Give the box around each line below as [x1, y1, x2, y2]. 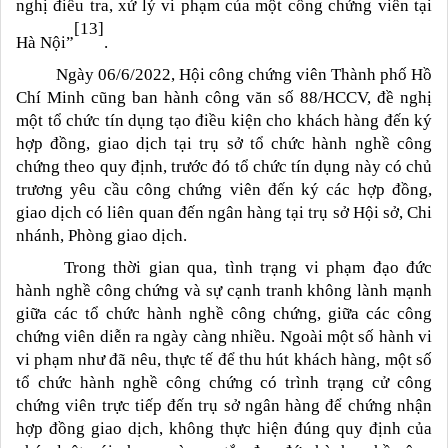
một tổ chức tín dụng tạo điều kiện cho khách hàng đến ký [16, 110, 432, 130]
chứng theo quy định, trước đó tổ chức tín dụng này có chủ [16, 156, 432, 176]
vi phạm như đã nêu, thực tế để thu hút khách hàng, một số [16, 349, 432, 369]
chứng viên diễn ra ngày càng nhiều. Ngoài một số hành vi [16, 326, 432, 346]
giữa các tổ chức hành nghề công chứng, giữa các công [16, 303, 432, 323]
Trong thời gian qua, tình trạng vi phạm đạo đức [64, 257, 432, 277]
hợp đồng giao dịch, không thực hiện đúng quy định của [16, 418, 432, 438]
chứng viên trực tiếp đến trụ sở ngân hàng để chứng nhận [16, 395, 432, 415]
